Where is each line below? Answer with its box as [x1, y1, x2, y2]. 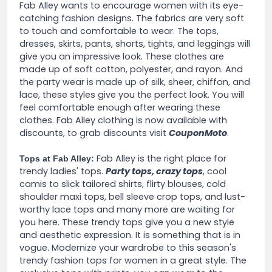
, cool [203, 165, 226, 177]
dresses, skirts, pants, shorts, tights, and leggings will [19, 37, 250, 50]
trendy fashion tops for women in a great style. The [19, 254, 246, 267]
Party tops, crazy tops [106, 165, 203, 177]
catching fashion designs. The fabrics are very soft [19, 12, 244, 24]
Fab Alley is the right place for [94, 152, 226, 165]
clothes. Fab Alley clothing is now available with [19, 114, 227, 126]
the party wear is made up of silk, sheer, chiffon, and [19, 75, 250, 88]
